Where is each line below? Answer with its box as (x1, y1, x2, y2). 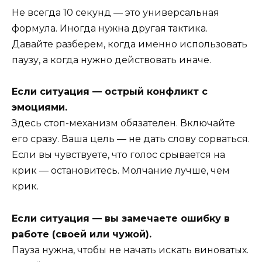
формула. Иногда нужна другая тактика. (12, 23, 208, 35)
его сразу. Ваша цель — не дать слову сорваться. (12, 133, 250, 145)
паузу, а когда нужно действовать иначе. (12, 54, 211, 66)
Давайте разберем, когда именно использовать (12, 39, 247, 50)
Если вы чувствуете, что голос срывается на (12, 149, 225, 161)
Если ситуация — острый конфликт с (12, 86, 208, 98)
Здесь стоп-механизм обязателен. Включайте (12, 118, 235, 129)
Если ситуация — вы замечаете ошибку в (12, 212, 230, 224)
